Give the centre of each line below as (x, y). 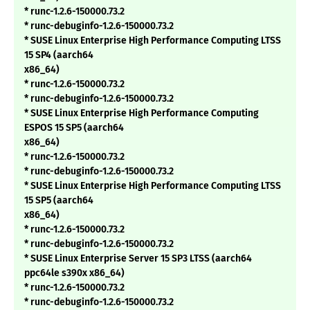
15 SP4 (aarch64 (59, 55)
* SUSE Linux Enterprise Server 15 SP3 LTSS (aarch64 (138, 259)
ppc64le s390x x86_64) (74, 273)
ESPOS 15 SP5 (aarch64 (74, 128)
